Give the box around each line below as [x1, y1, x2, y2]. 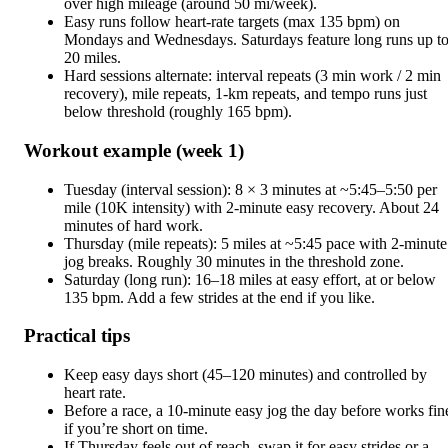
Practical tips [24, 325, 130, 347]
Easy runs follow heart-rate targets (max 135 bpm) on [64, 13, 400, 31]
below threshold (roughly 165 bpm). [64, 103, 292, 121]
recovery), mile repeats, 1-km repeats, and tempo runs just [64, 85, 427, 103]
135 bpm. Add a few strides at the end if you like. [64, 288, 375, 306]
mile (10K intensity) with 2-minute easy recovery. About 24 [64, 198, 439, 216]
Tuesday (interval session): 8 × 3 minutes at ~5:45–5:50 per [64, 180, 437, 198]
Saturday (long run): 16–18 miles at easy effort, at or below [64, 270, 436, 288]
